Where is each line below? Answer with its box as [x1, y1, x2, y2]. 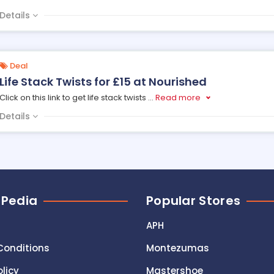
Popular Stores [146, 192, 241, 209]
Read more [155, 92, 201, 103]
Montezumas [146, 242, 209, 254]
